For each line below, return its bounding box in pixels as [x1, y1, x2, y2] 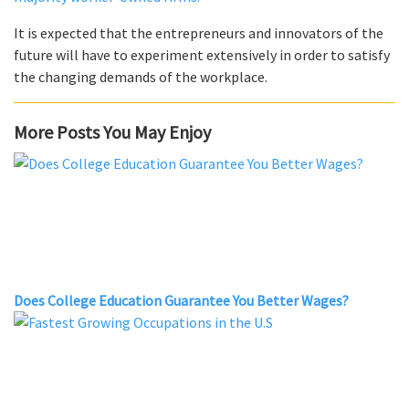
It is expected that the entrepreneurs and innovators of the [14, 23, 383, 42]
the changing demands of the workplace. [14, 67, 267, 86]
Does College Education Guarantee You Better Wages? [14, 290, 349, 309]
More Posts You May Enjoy [14, 120, 211, 143]
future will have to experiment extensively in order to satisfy [14, 45, 390, 64]
